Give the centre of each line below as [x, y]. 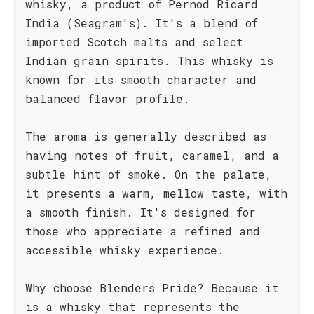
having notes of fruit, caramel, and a [152, 155]
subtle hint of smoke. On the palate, [149, 174]
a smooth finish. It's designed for [141, 212]
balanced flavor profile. [108, 98]
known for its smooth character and [141, 80]
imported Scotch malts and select [134, 42]
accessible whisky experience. [125, 250]
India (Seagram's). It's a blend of [142, 23]
